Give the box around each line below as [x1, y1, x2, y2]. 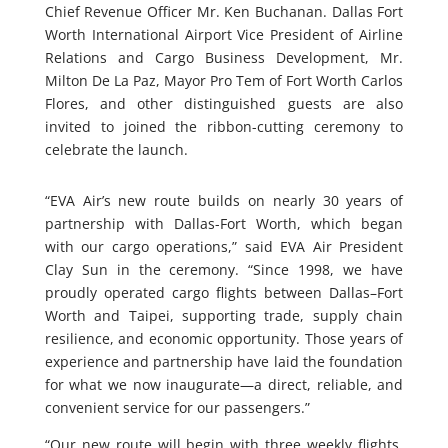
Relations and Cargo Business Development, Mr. [44, 47, 404, 67]
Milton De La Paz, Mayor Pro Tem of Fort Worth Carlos [44, 70, 404, 90]
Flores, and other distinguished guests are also [44, 93, 404, 113]
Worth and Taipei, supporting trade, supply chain [44, 305, 404, 325]
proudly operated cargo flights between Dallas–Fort [44, 282, 404, 302]
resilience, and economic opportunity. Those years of [44, 328, 404, 348]
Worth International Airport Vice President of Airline [44, 24, 404, 44]
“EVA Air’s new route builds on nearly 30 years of [44, 190, 404, 210]
